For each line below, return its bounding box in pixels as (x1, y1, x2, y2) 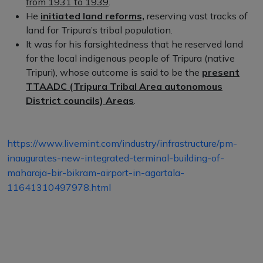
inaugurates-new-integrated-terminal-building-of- (7, 152, 224, 164)
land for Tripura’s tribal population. (26, 24, 173, 36)
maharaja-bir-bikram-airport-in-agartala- (7, 167, 184, 178)
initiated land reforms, (41, 10, 144, 22)
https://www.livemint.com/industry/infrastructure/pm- (7, 137, 237, 149)
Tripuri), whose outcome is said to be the (26, 66, 202, 78)
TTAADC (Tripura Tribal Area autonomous (26, 80, 222, 92)
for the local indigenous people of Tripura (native (26, 52, 235, 64)
